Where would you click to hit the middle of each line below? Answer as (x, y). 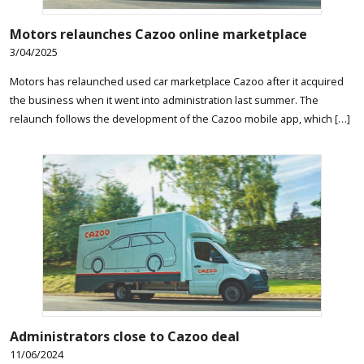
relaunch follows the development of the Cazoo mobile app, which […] (180, 118)
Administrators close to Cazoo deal (125, 336)
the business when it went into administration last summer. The (164, 100)
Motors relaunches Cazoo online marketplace (158, 34)
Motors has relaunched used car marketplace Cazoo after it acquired (177, 81)
